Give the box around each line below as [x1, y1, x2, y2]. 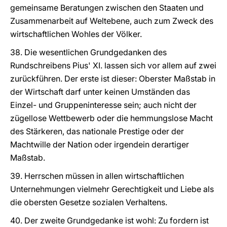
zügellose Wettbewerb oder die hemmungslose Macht [10, 113, 213, 123]
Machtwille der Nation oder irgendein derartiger [10, 139, 189, 149]
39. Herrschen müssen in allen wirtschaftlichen [10, 171, 184, 181]
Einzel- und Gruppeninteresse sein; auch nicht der [10, 100, 197, 110]
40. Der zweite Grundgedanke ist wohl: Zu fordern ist [10, 215, 209, 225]
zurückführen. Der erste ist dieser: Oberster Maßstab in [10, 73, 215, 84]
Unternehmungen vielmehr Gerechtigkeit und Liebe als [10, 184, 214, 194]
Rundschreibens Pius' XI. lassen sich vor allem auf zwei [10, 60, 216, 70]
